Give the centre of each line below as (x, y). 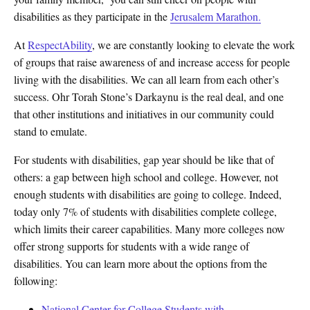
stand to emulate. (51, 131)
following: (36, 281)
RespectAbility (60, 45)
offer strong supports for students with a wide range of (131, 246)
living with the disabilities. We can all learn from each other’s (146, 79)
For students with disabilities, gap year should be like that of (144, 159)
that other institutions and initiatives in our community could (144, 114)
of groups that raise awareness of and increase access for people (152, 62)
